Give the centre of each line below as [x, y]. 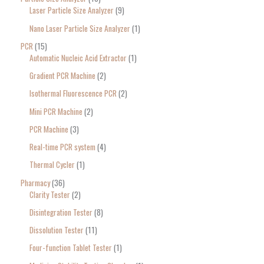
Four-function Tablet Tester [71, 248]
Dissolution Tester [57, 230]
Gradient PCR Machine [62, 76]
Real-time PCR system [62, 147]
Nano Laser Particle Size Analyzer [80, 28]
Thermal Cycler [52, 165]
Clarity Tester [50, 194]
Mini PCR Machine [56, 111]
